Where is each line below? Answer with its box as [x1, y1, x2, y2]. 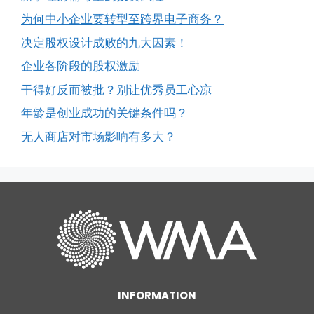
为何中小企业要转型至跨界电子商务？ [21, 12, 224, 27]
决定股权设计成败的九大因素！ [21, 35, 188, 50]
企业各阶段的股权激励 [21, 59, 140, 74]
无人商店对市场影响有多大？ [21, 129, 176, 144]
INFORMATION [118, 287, 196, 303]
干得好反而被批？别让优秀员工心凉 [21, 82, 212, 97]
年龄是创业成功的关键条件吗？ [21, 106, 188, 121]
